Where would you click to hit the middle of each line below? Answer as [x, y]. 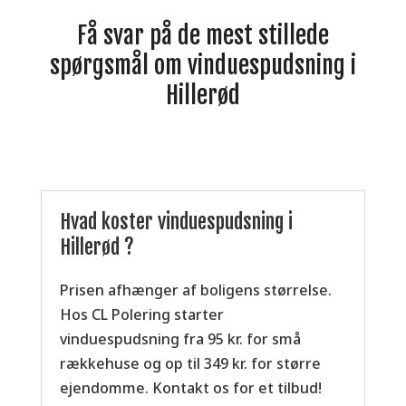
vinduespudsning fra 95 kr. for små [180, 338]
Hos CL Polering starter [141, 314]
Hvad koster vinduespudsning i [176, 221]
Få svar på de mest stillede [203, 35]
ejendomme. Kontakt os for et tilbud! [190, 387]
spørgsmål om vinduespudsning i [203, 65]
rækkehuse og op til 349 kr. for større [190, 363]
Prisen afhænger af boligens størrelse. [195, 290]
